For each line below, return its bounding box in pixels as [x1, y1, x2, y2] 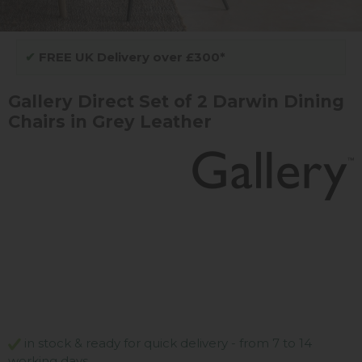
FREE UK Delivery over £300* [36, 49, 225, 65]
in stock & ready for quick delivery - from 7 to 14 [21, 335, 312, 351]
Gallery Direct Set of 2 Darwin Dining [8, 91, 344, 112]
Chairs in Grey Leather [8, 112, 212, 133]
